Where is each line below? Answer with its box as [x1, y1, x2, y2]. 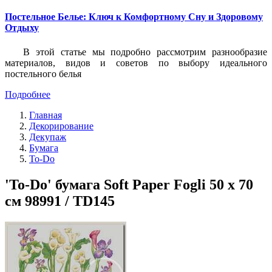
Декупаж [29, 131, 66, 142]
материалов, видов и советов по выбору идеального [5, 57, 267, 68]
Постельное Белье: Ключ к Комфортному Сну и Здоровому [5, 12, 263, 22]
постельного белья [5, 68, 81, 79]
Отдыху [5, 22, 39, 33]
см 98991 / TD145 [5, 192, 115, 209]
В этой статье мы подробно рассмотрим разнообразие [23, 46, 267, 57]
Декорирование [29, 120, 93, 131]
